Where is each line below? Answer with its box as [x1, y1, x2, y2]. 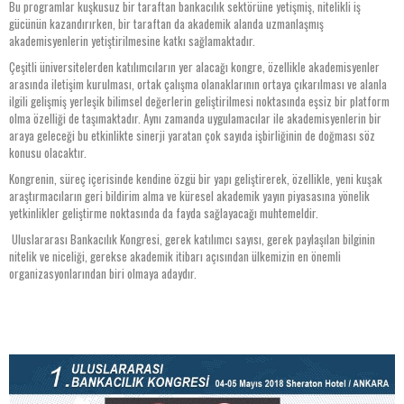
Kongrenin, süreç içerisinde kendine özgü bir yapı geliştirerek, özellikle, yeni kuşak [9, 170, 382, 188]
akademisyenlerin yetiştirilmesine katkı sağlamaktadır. [9, 32, 255, 50]
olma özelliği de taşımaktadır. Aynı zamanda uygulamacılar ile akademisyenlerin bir [9, 109, 381, 128]
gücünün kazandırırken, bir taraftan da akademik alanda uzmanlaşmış [9, 14, 324, 33]
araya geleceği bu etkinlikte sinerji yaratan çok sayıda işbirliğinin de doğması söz [9, 126, 375, 145]
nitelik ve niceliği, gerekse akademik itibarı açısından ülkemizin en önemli [9, 247, 341, 266]
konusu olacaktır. [9, 143, 87, 162]
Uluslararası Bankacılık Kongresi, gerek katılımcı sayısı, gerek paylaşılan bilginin [9, 230, 375, 249]
